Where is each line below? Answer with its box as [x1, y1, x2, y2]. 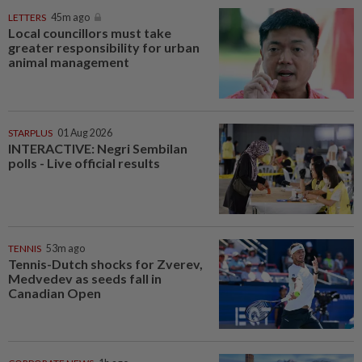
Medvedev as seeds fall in [8, 270, 162, 286]
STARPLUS [8, 126, 53, 139]
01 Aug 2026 [57, 126, 112, 139]
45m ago [51, 11, 90, 24]
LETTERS [8, 11, 46, 24]
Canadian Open [8, 284, 101, 301]
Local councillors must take [8, 25, 171, 41]
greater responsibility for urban [8, 40, 200, 56]
